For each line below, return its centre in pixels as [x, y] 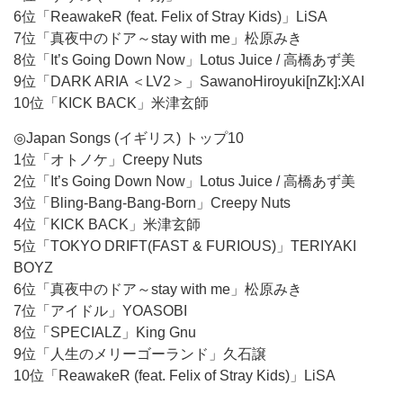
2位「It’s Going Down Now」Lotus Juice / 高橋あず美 [184, 181]
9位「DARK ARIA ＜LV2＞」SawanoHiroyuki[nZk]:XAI [189, 81]
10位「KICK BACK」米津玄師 [111, 103]
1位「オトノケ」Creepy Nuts [108, 160]
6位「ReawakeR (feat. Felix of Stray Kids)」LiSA [170, 17]
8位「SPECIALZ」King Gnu [105, 332]
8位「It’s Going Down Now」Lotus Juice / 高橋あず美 [184, 60]
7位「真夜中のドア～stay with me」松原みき [158, 38]
